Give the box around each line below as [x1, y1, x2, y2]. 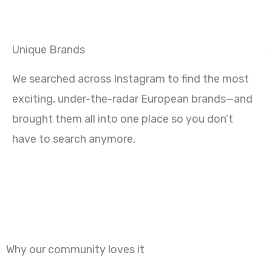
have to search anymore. [12, 132, 135, 146]
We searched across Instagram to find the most [12, 72, 249, 86]
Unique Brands [12, 43, 85, 56]
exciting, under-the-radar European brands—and [12, 92, 253, 106]
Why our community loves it [6, 243, 144, 256]
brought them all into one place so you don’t [12, 112, 233, 126]
